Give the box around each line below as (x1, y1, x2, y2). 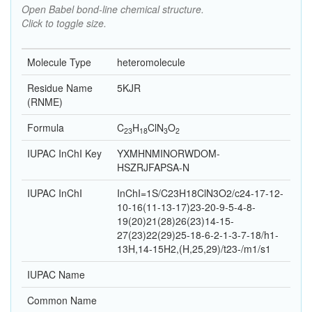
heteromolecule (117, 55, 185, 70)
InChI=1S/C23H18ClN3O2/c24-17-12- (117, 186, 283, 201)
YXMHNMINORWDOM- (117, 146, 220, 161)
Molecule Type (27, 55, 91, 70)
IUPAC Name (27, 267, 85, 282)
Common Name (27, 293, 97, 308)
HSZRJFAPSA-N (117, 160, 189, 175)
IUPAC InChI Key (27, 146, 102, 161)
